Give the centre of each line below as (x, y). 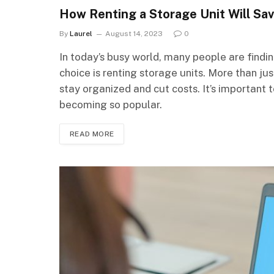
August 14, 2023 (134, 33)
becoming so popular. (111, 104)
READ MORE (92, 134)
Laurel (81, 33)
